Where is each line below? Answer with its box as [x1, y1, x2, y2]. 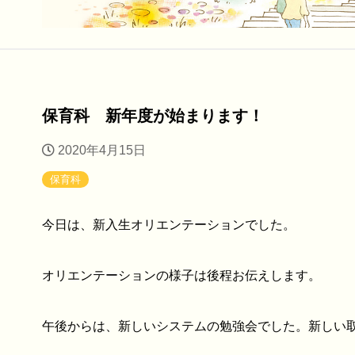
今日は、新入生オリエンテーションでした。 [42, 217, 296, 231]
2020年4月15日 [55, 143, 147, 157]
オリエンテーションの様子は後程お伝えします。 [42, 268, 322, 282]
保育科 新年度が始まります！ [42, 106, 265, 124]
